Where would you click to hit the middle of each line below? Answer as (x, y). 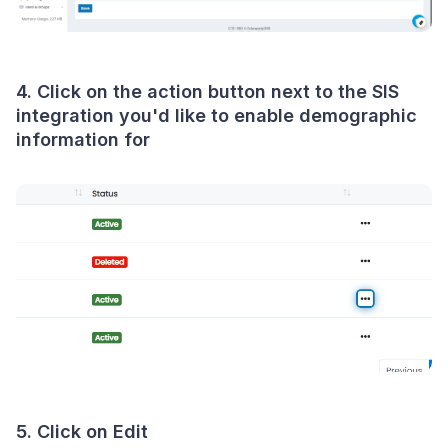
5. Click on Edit (82, 431)
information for (83, 139)
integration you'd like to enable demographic (216, 115)
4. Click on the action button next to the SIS (207, 91)
